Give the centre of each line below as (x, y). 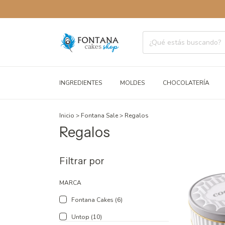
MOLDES (132, 83)
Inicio (67, 116)
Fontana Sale (99, 116)
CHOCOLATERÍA (186, 83)
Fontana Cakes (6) (97, 200)
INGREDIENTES (81, 83)
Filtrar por (82, 161)
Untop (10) (87, 217)
